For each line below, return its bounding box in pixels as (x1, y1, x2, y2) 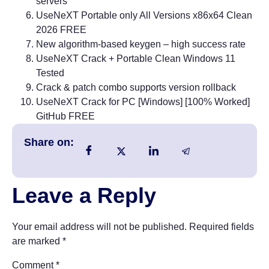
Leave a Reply (12, 183, 156, 208)
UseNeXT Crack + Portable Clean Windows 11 (36, 53, 235, 64)
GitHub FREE (36, 111, 95, 122)
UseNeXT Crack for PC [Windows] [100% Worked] (36, 97, 250, 107)
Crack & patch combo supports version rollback (36, 82, 236, 93)
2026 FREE (36, 25, 86, 35)
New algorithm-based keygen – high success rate (36, 39, 246, 50)
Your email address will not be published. (12, 222, 187, 232)
